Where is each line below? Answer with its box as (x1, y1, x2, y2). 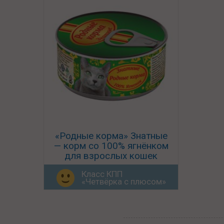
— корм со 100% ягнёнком (53, 139, 168, 151)
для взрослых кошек (64, 149, 157, 161)
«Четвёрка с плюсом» (81, 176, 166, 186)
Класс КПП (81, 168, 122, 179)
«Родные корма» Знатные (54, 129, 167, 141)
